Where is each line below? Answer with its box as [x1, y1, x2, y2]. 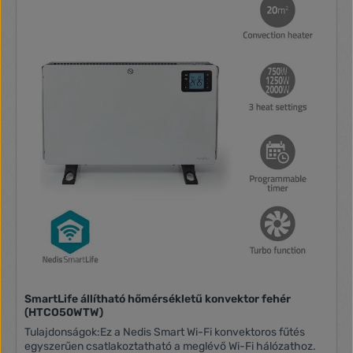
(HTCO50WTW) [24, 305, 104, 319]
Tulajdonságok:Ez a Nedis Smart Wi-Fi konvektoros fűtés [24, 325, 306, 339]
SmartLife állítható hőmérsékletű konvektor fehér [24, 292, 292, 306]
